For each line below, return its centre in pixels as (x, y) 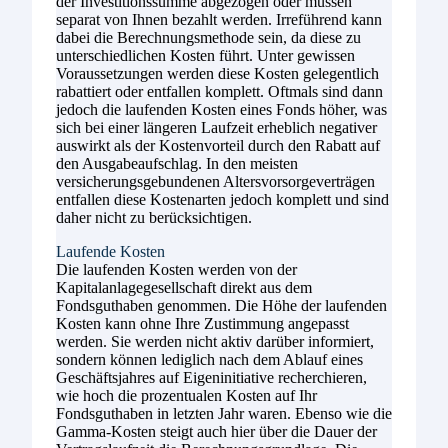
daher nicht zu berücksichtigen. (154, 217)
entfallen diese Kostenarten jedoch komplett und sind (222, 199)
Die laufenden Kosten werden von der (176, 269)
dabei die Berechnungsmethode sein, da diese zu (208, 37)
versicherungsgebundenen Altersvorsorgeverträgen (215, 181)
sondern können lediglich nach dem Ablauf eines (209, 359)
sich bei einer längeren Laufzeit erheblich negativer (216, 127)
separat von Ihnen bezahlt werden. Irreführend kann (219, 19)
